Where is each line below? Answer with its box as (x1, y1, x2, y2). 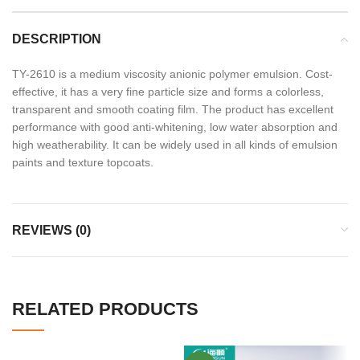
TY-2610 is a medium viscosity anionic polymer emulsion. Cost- (12, 67, 333, 80)
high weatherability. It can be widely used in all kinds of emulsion (12, 137, 337, 151)
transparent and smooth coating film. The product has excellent (12, 102, 333, 116)
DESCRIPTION (12, 31, 101, 46)
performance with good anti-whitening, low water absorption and (12, 120, 337, 133)
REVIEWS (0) (12, 223, 91, 237)
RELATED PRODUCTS (12, 298, 198, 319)
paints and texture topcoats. (12, 155, 153, 169)
